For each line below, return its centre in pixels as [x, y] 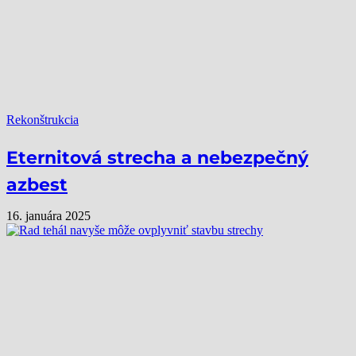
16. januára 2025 [48, 216]
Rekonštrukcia [43, 119]
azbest [37, 184]
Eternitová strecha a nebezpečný [157, 157]
